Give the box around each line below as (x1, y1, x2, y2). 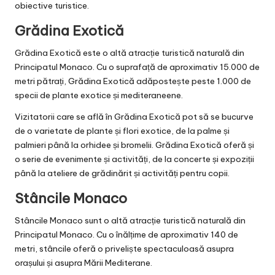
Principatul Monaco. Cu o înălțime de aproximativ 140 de (15, 228, 238, 240)
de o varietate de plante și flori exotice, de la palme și (15, 125, 230, 136)
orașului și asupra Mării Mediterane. (15, 257, 152, 268)
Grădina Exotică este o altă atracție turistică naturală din (15, 47, 244, 58)
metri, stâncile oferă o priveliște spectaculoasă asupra (15, 242, 234, 254)
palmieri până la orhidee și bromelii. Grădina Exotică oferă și (15, 139, 254, 150)
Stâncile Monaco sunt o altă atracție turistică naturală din (15, 214, 246, 226)
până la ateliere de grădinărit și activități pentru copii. (15, 167, 230, 179)
